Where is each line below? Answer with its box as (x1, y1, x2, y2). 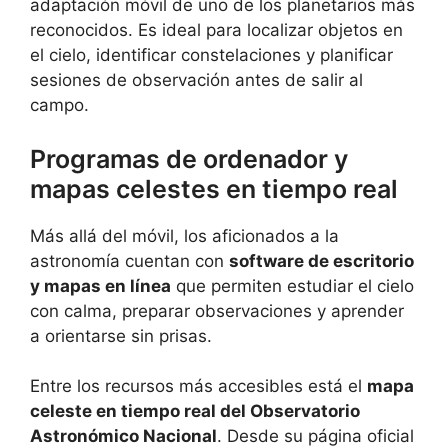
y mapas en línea (30, 275, 171, 296)
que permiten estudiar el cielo (171, 275, 414, 296)
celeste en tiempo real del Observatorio (30, 401, 360, 422)
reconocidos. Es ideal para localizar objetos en (30, 20, 403, 41)
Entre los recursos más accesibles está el (30, 376, 367, 397)
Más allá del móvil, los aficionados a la (30, 225, 339, 246)
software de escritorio (229, 250, 414, 271)
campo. (30, 95, 89, 116)
